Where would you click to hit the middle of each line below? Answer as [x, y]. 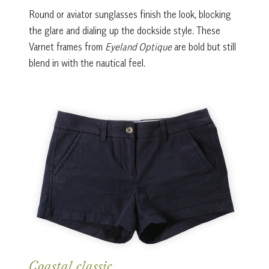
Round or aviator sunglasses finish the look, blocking [130, 14]
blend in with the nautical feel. [87, 63]
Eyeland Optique [138, 47]
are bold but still [204, 47]
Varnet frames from [67, 47]
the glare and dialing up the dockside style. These [124, 30]
